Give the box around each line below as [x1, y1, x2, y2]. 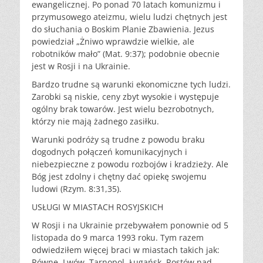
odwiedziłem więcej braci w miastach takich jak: [32, 244, 220, 255]
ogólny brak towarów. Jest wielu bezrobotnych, [32, 103, 214, 114]
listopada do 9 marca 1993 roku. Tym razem [32, 231, 204, 243]
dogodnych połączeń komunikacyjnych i [32, 146, 187, 157]
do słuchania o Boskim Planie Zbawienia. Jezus [32, 23, 214, 35]
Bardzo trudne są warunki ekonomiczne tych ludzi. [32, 78, 231, 90]
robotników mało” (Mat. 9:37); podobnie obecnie [32, 48, 220, 59]
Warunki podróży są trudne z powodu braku [32, 133, 205, 145]
